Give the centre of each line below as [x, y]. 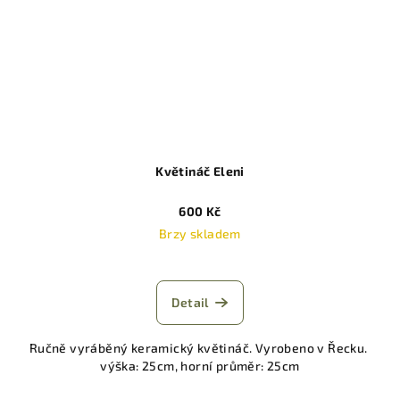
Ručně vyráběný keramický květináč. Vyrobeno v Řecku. [200, 347]
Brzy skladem [200, 233]
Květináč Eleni [200, 171]
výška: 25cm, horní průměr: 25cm [200, 365]
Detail [190, 302]
